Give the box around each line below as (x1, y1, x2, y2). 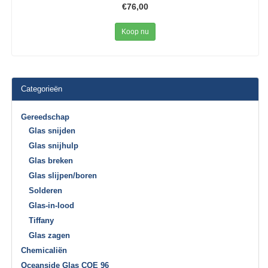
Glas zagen (29, 231, 71, 240)
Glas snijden (29, 126, 76, 136)
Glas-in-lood (29, 201, 75, 211)
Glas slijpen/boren (29, 171, 98, 181)
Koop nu (121, 28, 150, 36)
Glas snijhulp (29, 141, 79, 151)
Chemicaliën (21, 246, 68, 255)
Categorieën (21, 84, 63, 94)
